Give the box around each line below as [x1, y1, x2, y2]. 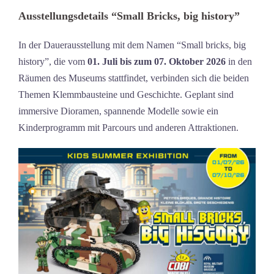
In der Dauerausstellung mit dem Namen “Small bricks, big [18, 40, 246, 51]
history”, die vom [18, 56, 87, 67]
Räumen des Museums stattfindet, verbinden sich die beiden [18, 73, 249, 84]
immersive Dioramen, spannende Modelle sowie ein [18, 106, 218, 117]
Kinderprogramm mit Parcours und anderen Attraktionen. [18, 122, 239, 133]
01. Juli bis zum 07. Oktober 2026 [87, 56, 226, 67]
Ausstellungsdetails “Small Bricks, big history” [18, 10, 240, 23]
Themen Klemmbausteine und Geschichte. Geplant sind [18, 89, 234, 100]
